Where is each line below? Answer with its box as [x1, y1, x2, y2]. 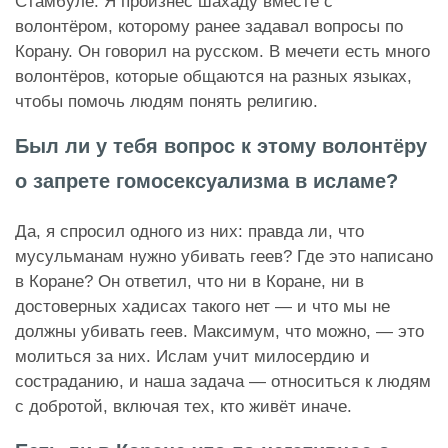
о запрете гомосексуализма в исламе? [15, 170, 398, 193]
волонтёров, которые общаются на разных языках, [15, 67, 412, 87]
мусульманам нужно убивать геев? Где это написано [15, 247, 433, 267]
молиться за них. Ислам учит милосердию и [15, 347, 370, 367]
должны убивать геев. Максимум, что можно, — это [15, 322, 424, 342]
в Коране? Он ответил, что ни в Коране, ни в [15, 272, 364, 292]
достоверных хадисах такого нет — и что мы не [15, 297, 390, 317]
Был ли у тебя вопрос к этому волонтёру [15, 135, 427, 158]
